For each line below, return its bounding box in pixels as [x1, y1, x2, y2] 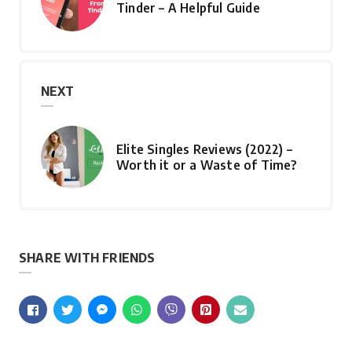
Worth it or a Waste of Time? [116, 157, 298, 173]
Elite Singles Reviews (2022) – [116, 141, 292, 157]
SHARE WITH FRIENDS [19, 250, 156, 266]
